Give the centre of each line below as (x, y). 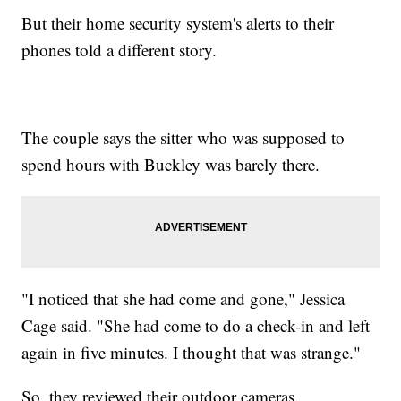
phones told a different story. (119, 49)
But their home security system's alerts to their (178, 22)
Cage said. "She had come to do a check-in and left (196, 325)
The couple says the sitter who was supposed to (183, 137)
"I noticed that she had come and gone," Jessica (183, 298)
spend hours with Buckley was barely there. (171, 164)
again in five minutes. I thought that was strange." (192, 352)
